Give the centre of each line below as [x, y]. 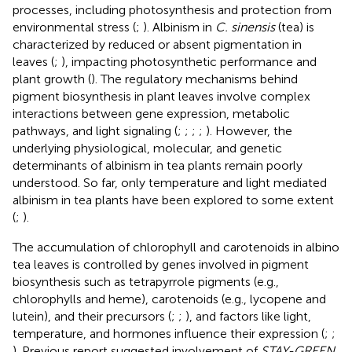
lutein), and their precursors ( [92, 316]
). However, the [249, 130]
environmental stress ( [74, 27]
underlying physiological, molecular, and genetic [147, 148]
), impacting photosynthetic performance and [189, 61]
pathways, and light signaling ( [95, 130]
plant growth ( [52, 79]
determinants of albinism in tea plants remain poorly [158, 165]
